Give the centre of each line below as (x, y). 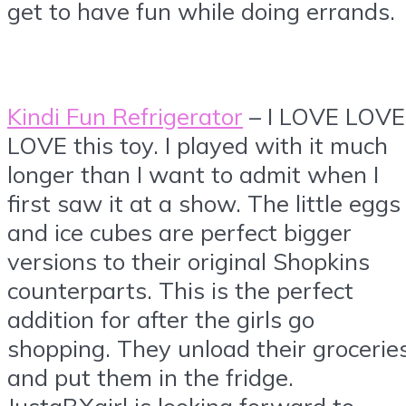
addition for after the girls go (161, 319)
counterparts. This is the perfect (180, 290)
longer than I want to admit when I (193, 174)
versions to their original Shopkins (188, 261)
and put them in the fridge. (150, 377)
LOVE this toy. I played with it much (198, 145)
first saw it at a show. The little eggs (204, 203)
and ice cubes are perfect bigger (179, 232)
